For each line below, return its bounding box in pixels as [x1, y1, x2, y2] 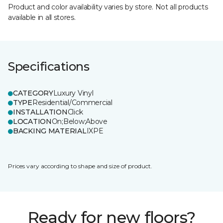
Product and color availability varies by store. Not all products [8, 2, 208, 11]
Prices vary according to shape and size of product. [8, 162, 152, 170]
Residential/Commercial [32, 98, 112, 107]
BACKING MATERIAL [13, 126, 87, 135]
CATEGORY [13, 89, 53, 98]
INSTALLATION [13, 108, 68, 116]
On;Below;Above [51, 117, 108, 126]
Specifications [8, 59, 90, 74]
